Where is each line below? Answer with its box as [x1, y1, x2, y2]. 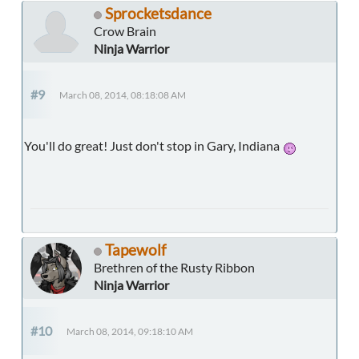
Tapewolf [105, 240, 166, 260]
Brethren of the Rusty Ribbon [94, 260, 255, 276]
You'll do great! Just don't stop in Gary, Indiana [24, 138, 282, 154]
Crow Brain [94, 23, 156, 39]
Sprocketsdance [105, 4, 212, 23]
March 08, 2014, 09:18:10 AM [67, 326, 193, 337]
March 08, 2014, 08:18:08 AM [59, 90, 186, 101]
